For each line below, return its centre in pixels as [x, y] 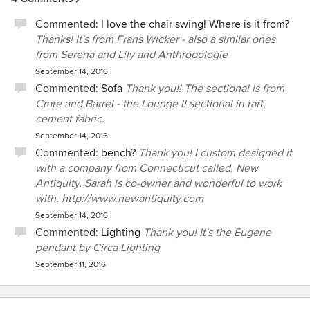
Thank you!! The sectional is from [205, 89]
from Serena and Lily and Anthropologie [131, 55]
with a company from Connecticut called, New [147, 168]
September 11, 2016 [71, 265]
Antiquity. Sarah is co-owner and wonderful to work [158, 183]
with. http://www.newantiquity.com [119, 199]
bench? [118, 153]
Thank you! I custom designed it [215, 153]
